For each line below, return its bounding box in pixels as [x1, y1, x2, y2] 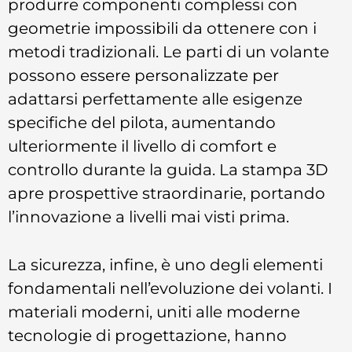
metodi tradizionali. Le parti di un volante [8, 42, 329, 62]
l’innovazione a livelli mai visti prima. [8, 207, 289, 227]
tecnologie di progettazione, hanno [8, 324, 287, 345]
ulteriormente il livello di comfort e [8, 136, 277, 156]
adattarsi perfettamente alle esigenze [8, 89, 302, 109]
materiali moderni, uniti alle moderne [8, 301, 300, 321]
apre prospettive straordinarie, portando [8, 183, 325, 203]
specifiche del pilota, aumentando [8, 112, 276, 133]
